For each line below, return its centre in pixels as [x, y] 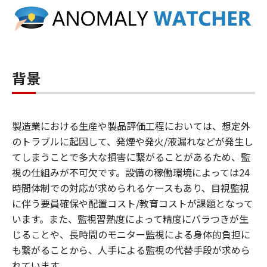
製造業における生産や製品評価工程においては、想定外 [131, 125]
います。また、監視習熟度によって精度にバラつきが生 [130, 218]
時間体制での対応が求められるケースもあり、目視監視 [131, 187]
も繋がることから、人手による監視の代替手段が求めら [131, 249]
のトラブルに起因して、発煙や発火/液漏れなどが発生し [133, 141]
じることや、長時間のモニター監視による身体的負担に [131, 234]
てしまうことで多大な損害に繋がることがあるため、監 [131, 156]
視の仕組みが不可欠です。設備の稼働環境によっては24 [131, 172]
